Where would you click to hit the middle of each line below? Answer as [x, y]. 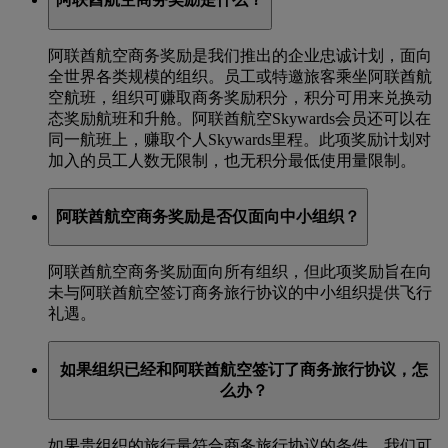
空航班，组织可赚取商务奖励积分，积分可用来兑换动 [240, 98]
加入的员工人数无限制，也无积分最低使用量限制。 [232, 161]
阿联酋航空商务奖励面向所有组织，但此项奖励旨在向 [240, 272]
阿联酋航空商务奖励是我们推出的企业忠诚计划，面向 [240, 56]
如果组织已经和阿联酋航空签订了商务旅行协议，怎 [244, 369]
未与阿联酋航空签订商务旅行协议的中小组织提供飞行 [240, 293]
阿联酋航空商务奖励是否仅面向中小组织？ [208, 216]
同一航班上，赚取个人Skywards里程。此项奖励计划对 [239, 140]
